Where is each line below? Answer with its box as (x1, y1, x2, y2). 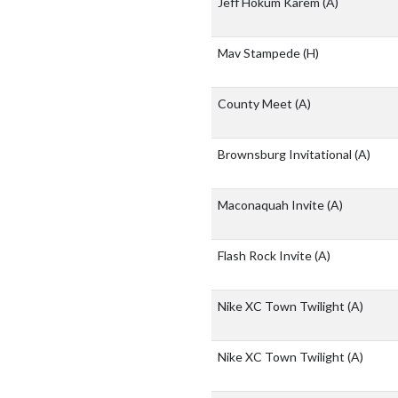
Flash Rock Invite (218, 248, 314, 264)
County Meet (218, 96, 295, 112)
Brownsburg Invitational (218, 147, 354, 163)
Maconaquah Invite (218, 197, 327, 213)
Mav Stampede (218, 45, 303, 61)
